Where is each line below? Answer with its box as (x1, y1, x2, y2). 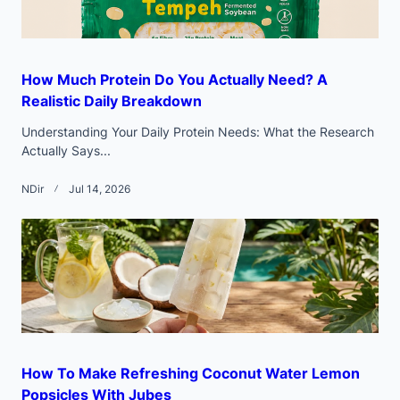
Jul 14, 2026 (69, 181, 130, 196)
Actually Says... (21, 142, 111, 158)
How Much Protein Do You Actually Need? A (21, 70, 328, 88)
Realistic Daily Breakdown (21, 91, 202, 110)
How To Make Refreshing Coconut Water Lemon (21, 364, 360, 382)
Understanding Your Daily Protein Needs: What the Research (21, 123, 374, 139)
